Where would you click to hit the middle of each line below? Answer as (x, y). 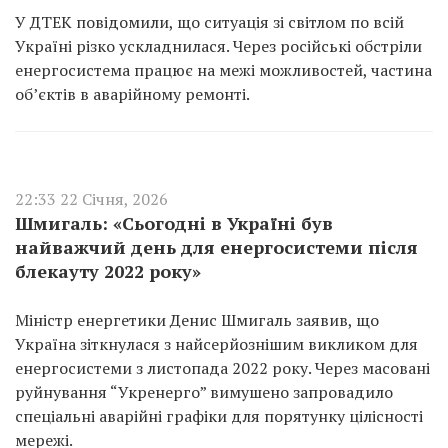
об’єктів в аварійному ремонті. (132, 94)
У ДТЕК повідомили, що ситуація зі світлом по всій (209, 22)
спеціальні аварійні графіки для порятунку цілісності (219, 416)
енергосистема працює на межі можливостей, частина (223, 70)
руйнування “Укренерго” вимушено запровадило (204, 392)
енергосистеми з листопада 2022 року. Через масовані (222, 368)
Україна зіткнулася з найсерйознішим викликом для (216, 344)
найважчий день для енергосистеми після (216, 247)
